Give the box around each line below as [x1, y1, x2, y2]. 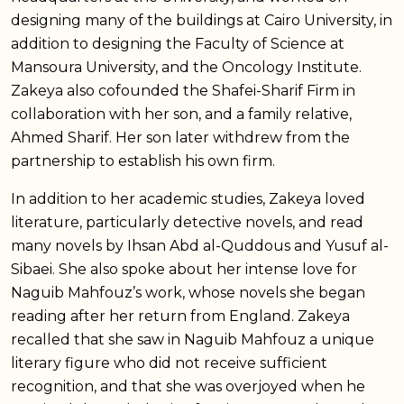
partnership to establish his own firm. [11, 151, 275, 170]
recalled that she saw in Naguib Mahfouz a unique [11, 330, 374, 348]
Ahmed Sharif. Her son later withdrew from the [11, 128, 350, 146]
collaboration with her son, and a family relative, [11, 105, 352, 123]
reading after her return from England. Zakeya [11, 307, 350, 325]
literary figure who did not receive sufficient [11, 353, 327, 372]
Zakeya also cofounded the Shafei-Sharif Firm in [11, 81, 355, 99]
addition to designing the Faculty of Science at [11, 34, 344, 52]
